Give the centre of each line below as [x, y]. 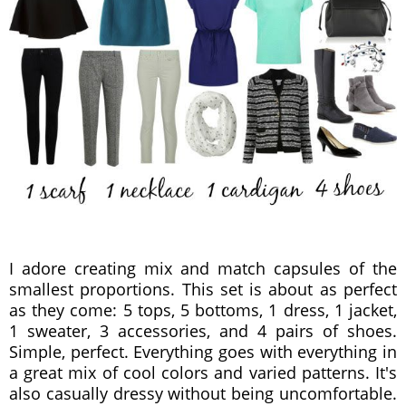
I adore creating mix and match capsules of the [203, 268]
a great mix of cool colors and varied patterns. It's [203, 372]
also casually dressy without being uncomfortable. [203, 393]
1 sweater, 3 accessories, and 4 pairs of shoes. [203, 331]
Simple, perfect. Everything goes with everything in [203, 352]
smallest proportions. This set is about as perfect [203, 289]
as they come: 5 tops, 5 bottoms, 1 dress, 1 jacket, [203, 310]
